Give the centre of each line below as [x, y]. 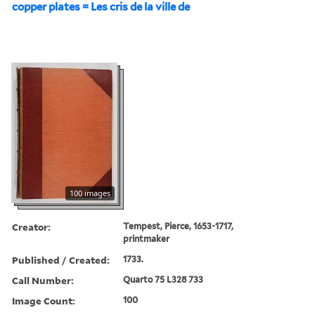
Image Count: [44, 300]
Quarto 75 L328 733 [163, 279]
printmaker [147, 238]
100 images [90, 193]
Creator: [31, 226]
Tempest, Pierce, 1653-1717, [179, 226]
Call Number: [43, 280]
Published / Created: [61, 259]
